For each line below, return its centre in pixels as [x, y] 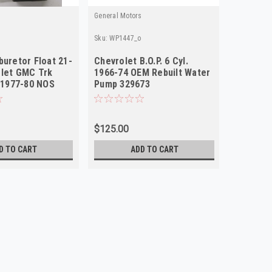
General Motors [118, 15]
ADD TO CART [154, 149]
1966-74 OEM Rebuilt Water [152, 72]
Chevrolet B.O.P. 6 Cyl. [141, 61]
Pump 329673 [122, 84]
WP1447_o [125, 38]
